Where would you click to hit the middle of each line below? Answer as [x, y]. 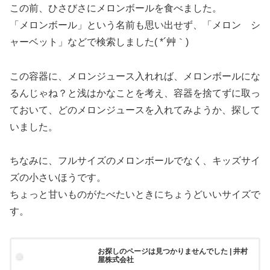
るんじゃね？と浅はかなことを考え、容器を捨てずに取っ [135, 93]
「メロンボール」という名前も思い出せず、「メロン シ [135, 25]
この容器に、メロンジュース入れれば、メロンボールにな [135, 76]
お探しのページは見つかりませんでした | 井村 [172, 251]
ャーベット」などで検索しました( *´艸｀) [99, 42]
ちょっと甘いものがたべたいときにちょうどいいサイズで [135, 195]
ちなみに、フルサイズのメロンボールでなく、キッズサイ [135, 161]
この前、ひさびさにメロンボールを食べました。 [116, 8]
